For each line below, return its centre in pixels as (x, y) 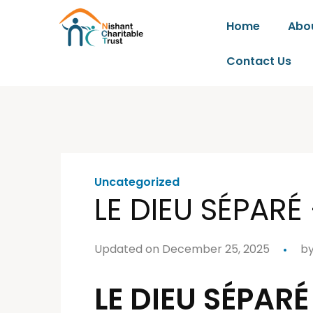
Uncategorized (137, 182)
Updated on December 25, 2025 (182, 249)
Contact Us (259, 61)
